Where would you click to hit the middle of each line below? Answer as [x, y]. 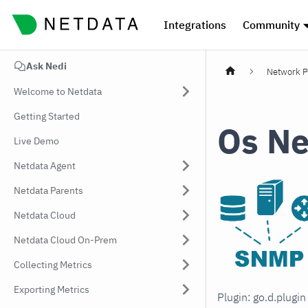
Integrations [195, 25]
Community [271, 25]
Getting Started [47, 116]
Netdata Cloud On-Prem [65, 240]
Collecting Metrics [53, 265]
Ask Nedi [46, 66]
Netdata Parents [48, 190]
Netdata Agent [45, 166]
